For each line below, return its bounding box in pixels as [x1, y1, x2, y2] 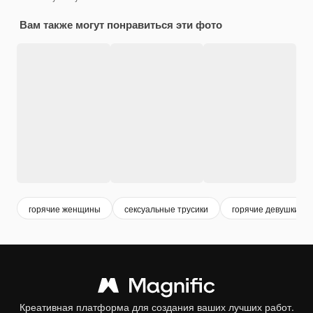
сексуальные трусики [124, 202, 208, 214]
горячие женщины [29, 202, 101, 214]
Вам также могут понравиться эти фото [20, 17, 222, 33]
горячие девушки [232, 202, 299, 214]
